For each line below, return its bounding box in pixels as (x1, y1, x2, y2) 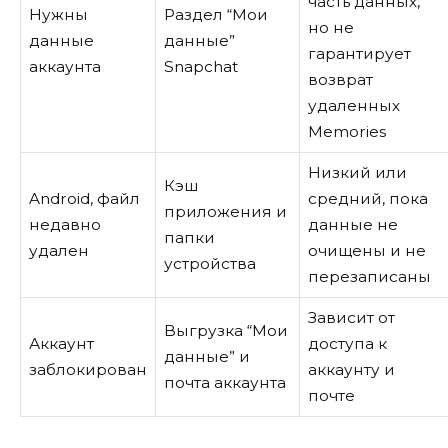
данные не (307, 214, 398, 234)
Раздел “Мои (163, 4, 268, 24)
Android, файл (28, 188, 140, 208)
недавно (28, 214, 101, 234)
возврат (307, 69, 373, 89)
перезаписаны (307, 266, 431, 286)
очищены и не (307, 240, 426, 260)
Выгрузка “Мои (163, 320, 288, 340)
